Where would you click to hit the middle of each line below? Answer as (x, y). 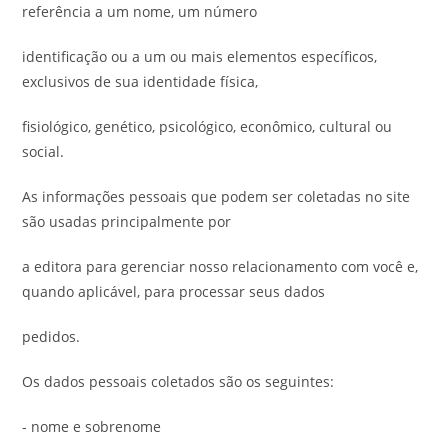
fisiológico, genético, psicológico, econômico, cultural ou (207, 126)
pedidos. (51, 336)
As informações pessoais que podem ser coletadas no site (216, 196)
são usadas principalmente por (127, 221)
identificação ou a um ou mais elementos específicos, (200, 56)
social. (43, 151)
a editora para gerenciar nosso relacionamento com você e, (220, 266)
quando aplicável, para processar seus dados (174, 291)
